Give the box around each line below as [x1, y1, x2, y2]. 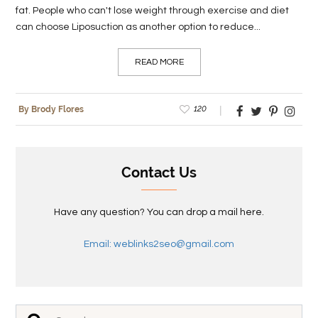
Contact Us [121, 163, 197, 181]
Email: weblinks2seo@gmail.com [84, 238, 234, 249]
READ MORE [134, 57, 184, 67]
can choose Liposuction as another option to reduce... [16, 21, 261, 32]
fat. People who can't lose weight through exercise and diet [16, 5, 290, 16]
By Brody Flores [18, 104, 84, 114]
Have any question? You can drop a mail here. [54, 207, 264, 217]
